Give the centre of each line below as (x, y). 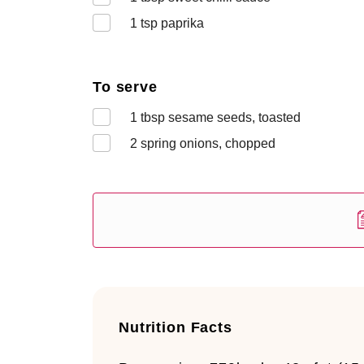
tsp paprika (171, 23)
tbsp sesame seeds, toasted (219, 117)
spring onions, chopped (206, 143)
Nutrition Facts (175, 327)
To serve (125, 87)
